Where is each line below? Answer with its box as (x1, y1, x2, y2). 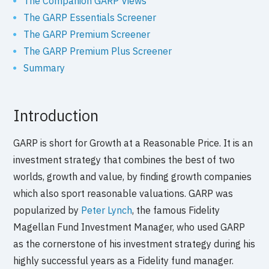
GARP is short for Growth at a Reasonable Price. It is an (13, 136, 253, 149)
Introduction (13, 105, 99, 125)
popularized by (13, 204, 82, 216)
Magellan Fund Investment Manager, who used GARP (13, 220, 246, 233)
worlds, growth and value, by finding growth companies (13, 170, 252, 183)
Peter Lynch (81, 204, 133, 216)
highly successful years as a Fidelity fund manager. (13, 254, 234, 267)
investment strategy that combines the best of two (13, 153, 235, 166)
